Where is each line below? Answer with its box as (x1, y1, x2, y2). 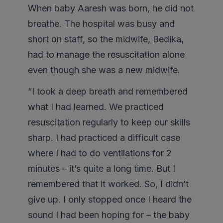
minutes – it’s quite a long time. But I (28, 163, 175, 174)
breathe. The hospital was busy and (28, 18, 175, 29)
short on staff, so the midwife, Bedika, (28, 34, 184, 45)
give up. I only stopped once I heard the (28, 194, 192, 205)
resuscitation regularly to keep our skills (28, 117, 190, 128)
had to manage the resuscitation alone (28, 49, 185, 60)
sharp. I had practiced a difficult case (28, 132, 180, 143)
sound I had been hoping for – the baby (28, 210, 190, 221)
